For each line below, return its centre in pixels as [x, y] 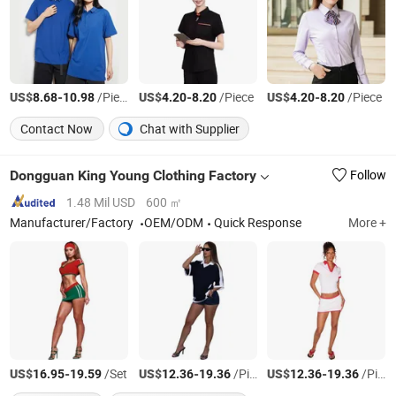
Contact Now [57, 129]
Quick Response [258, 222]
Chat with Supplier [189, 129]
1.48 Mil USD [101, 202]
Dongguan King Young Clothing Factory [133, 175]
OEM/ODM [174, 222]
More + [367, 222]
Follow [368, 175]
